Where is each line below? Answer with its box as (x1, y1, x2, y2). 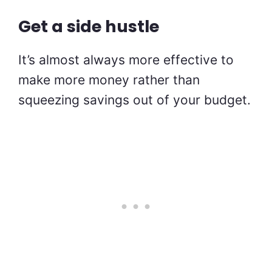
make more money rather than (18, 72, 200, 87)
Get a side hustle (18, 15, 159, 38)
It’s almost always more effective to (18, 52, 234, 67)
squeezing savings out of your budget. (18, 92, 251, 107)
